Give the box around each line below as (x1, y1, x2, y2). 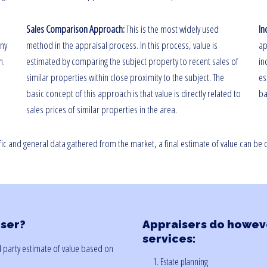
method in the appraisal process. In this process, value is (26, 38, 218, 52)
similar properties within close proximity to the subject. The (26, 70, 224, 84)
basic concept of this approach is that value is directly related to (26, 86, 241, 100)
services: (142, 232, 195, 245)
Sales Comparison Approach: (26, 22, 126, 36)
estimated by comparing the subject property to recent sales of (26, 54, 238, 68)
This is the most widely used (126, 22, 219, 36)
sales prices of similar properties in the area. (26, 103, 177, 116)
